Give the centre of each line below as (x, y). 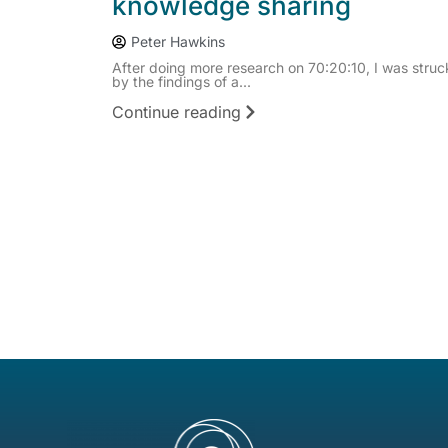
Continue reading (176, 111)
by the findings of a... (181, 82)
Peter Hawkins (178, 42)
